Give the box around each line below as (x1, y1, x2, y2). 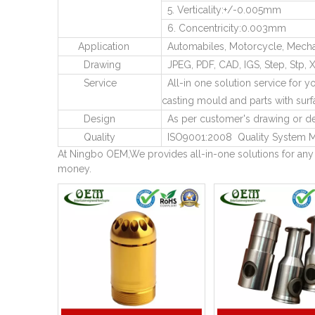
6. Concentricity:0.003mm (162, 22, 286, 34)
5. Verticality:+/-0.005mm (162, 4, 281, 15)
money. (58, 163, 91, 174)
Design (58, 113, 115, 124)
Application (58, 41, 129, 52)
